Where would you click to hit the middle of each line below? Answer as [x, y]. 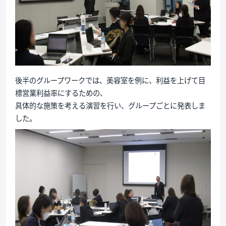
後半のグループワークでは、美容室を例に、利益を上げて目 [110, 80]
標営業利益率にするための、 [61, 92]
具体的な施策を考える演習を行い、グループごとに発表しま [110, 105]
